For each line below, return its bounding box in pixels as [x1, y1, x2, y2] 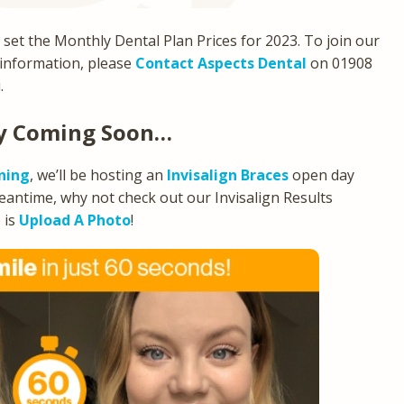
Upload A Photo [19, 209, 131, 230]
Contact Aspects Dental [135, 52, 307, 73]
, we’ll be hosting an [30, 164, 167, 185]
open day [289, 164, 354, 185]
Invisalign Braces [167, 164, 289, 185]
